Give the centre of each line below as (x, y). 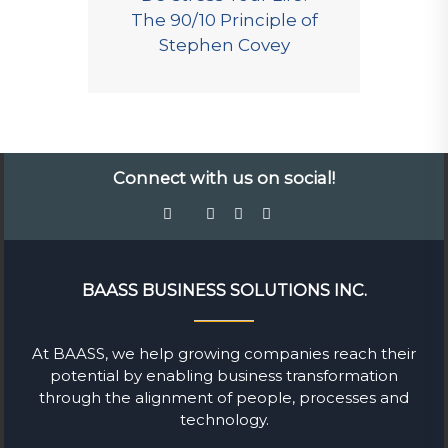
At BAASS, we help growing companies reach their (224, 354)
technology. (224, 420)
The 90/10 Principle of (224, 19)
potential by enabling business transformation (224, 376)
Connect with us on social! (224, 177)
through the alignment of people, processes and (224, 398)
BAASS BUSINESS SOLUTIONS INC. (224, 289)
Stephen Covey (224, 44)
